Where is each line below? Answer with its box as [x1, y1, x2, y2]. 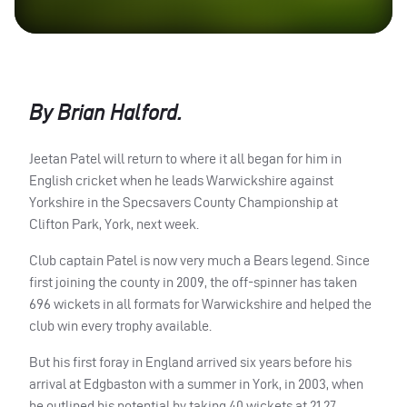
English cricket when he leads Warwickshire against [29, 172, 333, 188]
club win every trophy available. [29, 317, 212, 333]
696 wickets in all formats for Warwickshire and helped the [29, 295, 372, 312]
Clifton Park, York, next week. [29, 215, 199, 232]
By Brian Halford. [29, 100, 183, 124]
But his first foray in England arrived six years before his [29, 353, 352, 370]
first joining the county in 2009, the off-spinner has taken [29, 273, 357, 290]
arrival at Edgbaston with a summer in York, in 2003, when [29, 375, 363, 392]
